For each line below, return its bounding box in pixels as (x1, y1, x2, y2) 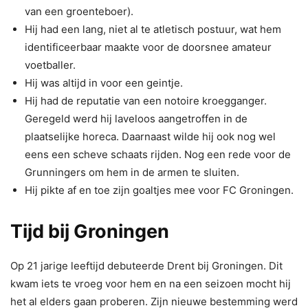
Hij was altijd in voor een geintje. (25, 76, 183, 89)
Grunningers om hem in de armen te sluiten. (25, 165, 239, 179)
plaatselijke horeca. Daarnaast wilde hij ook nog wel (25, 129, 276, 143)
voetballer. (25, 58, 76, 71)
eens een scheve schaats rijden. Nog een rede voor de (25, 147, 291, 161)
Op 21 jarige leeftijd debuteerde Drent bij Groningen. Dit (10, 258, 283, 272)
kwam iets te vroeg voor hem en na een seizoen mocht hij (10, 276, 291, 290)
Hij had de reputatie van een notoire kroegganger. (25, 93, 267, 107)
